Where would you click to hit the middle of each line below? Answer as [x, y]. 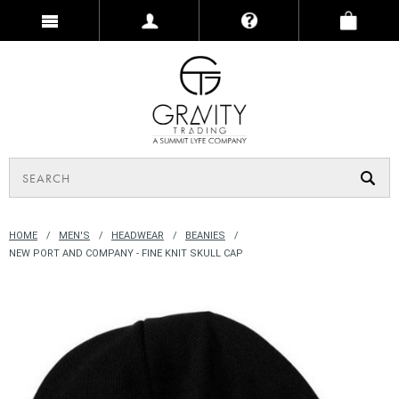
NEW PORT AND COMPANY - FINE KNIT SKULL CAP [126, 253]
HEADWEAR [138, 236]
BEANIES [205, 236]
